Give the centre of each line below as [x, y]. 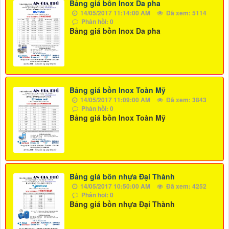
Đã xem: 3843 [186, 99]
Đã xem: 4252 [186, 186]
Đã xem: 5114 [186, 13]
